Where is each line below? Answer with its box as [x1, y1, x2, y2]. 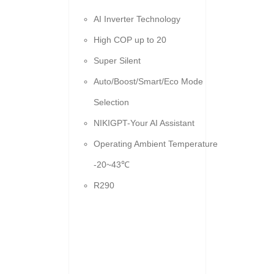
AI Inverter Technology [93, 14, 180, 24]
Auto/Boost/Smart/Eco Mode [93, 76, 203, 86]
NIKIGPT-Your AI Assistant [93, 118, 194, 128]
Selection [93, 97, 129, 107]
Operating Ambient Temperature [93, 139, 218, 149]
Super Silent [93, 56, 141, 65]
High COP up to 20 [93, 35, 166, 45]
